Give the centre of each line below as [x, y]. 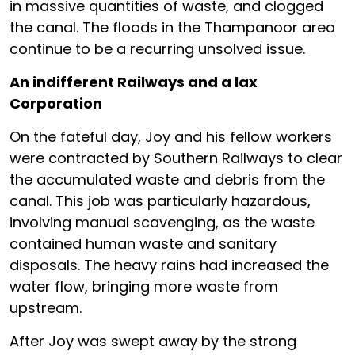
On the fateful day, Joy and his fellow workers [171, 136]
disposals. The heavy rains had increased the [169, 265]
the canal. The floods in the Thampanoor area [172, 27]
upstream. [46, 307]
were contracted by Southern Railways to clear [176, 158]
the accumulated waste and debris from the [167, 179]
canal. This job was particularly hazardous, [160, 200]
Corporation [56, 103]
